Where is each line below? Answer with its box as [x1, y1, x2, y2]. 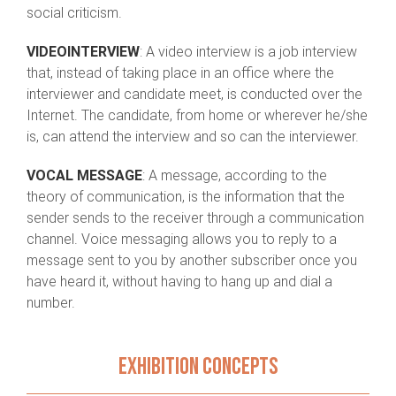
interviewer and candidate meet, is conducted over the [27, 86, 362, 103]
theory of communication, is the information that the [27, 188, 345, 206]
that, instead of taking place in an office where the [27, 65, 334, 82]
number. [27, 294, 75, 312]
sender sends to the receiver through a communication [27, 209, 364, 227]
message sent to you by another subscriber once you [27, 252, 357, 270]
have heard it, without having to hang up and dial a [27, 273, 332, 291]
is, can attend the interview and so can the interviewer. [27, 128, 359, 146]
